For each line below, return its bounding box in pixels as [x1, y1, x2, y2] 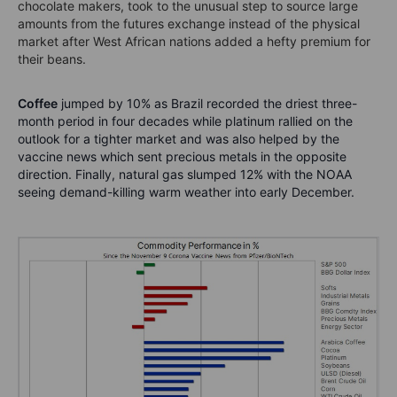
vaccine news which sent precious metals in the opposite [18, 149, 346, 165]
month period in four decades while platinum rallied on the [18, 113, 353, 129]
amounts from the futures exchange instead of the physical [18, 16, 360, 32]
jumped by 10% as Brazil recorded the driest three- [58, 96, 357, 112]
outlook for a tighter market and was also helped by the [18, 131, 339, 147]
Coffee [18, 96, 58, 112]
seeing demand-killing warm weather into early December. [18, 184, 354, 200]
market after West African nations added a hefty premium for [18, 34, 370, 50]
